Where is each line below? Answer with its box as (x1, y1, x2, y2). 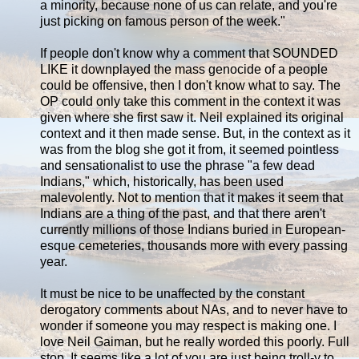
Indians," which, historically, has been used (40, 175, 284, 189)
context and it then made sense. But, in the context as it (40, 127, 350, 141)
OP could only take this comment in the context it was (40, 95, 341, 109)
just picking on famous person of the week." (40, 14, 285, 29)
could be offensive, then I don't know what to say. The (40, 79, 341, 93)
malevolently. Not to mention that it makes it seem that (40, 191, 343, 205)
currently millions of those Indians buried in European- (40, 223, 345, 237)
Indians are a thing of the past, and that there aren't (40, 207, 325, 221)
